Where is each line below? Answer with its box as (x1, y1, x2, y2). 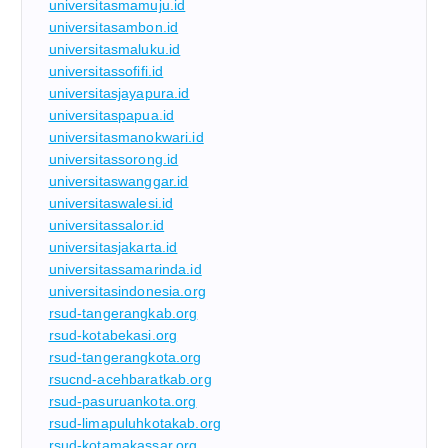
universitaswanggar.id (48, 173, 189, 190)
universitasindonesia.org (48, 283, 206, 300)
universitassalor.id (48, 217, 165, 234)
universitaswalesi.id (48, 195, 174, 212)
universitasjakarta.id (48, 239, 178, 256)
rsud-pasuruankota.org (48, 393, 197, 410)
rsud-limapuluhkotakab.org (48, 415, 222, 432)
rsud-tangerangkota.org (48, 349, 202, 366)
